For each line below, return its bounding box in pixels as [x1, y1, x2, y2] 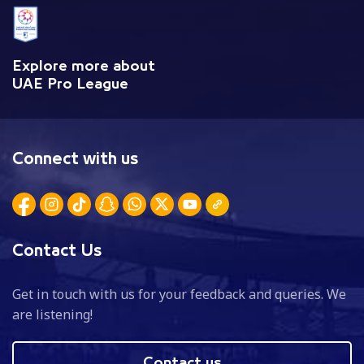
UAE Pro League [12, 77, 128, 91]
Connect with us [12, 151, 139, 167]
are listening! [12, 305, 93, 323]
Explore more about [12, 59, 155, 73]
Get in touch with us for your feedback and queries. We [12, 284, 346, 303]
